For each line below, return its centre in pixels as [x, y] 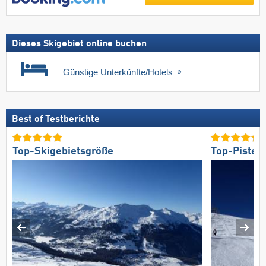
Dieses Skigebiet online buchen [79, 44]
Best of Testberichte [56, 120]
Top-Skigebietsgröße [63, 151]
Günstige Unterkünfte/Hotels [119, 72]
